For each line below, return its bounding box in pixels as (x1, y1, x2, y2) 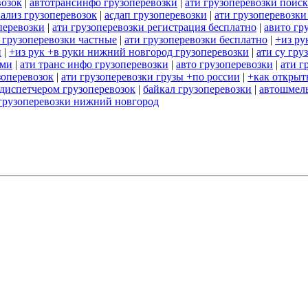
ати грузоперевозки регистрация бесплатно (52, 21, 256, 34)
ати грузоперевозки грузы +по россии (61, 71, 240, 83)
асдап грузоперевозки (104, 9, 207, 21)
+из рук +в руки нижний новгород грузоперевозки (9, 46, 249, 58)
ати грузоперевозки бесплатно (124, 34, 267, 46)
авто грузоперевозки (176, 58, 273, 71)
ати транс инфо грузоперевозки (20, 58, 168, 71)
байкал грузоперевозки (143, 83, 252, 96)
